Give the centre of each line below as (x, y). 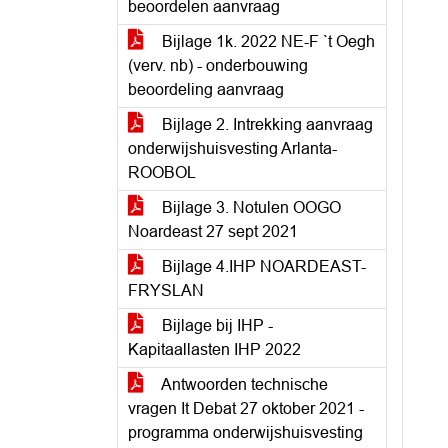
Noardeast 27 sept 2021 (213, 231)
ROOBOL (162, 172)
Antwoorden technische (243, 384)
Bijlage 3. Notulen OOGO (249, 207)
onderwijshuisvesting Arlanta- (232, 148)
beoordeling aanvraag (206, 89)
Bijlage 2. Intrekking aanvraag (265, 124)
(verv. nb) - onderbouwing (218, 65)
